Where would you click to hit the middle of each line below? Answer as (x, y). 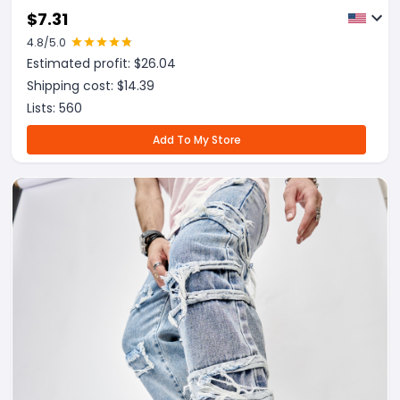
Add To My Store (196, 140)
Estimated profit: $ (84, 63)
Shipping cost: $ (75, 86)
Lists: (43, 108)
